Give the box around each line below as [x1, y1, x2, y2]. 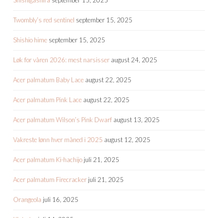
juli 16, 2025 [43, 195, 78, 203]
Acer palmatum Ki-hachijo [13, 155, 82, 163]
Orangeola [13, 195, 41, 203]
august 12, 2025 [104, 135, 150, 144]
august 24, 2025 [111, 55, 157, 64]
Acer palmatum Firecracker [13, 175, 87, 183]
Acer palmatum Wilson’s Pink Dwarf [13, 115, 112, 124]
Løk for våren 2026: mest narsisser [13, 55, 109, 64]
